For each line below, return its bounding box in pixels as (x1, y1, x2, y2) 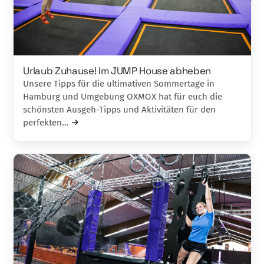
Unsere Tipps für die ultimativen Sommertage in (23, 78, 215, 89)
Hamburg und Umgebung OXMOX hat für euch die (23, 91, 223, 102)
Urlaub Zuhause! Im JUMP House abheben (23, 64, 211, 77)
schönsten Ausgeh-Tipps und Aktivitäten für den (23, 104, 216, 115)
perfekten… (23, 117, 69, 128)
